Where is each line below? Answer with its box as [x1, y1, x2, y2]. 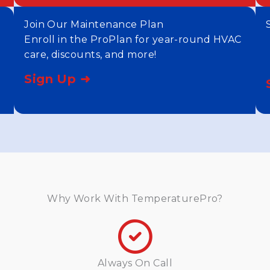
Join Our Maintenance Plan [24, 19, 164, 30]
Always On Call [97, 257, 173, 269]
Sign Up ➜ [24, 72, 91, 86]
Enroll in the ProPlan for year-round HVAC [24, 34, 242, 45]
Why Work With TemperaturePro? [47, 193, 223, 204]
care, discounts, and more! [24, 49, 157, 60]
